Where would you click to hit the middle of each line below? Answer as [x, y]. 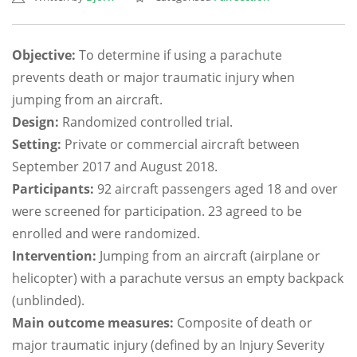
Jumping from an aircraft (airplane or [208, 256]
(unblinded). [48, 300]
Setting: [37, 144]
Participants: [53, 189]
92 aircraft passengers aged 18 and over [216, 189]
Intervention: [54, 256]
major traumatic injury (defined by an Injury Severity [168, 345]
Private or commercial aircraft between [180, 144]
